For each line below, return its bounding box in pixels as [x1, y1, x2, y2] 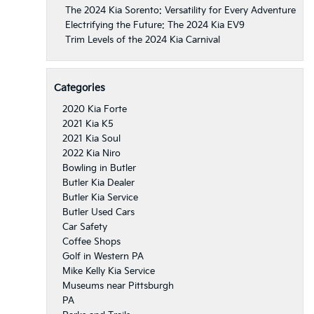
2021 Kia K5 [62, 118, 114, 130]
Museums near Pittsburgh [62, 280, 174, 292]
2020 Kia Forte [62, 103, 127, 115]
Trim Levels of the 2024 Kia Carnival [65, 34, 220, 46]
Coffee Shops [62, 235, 121, 247]
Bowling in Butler [62, 162, 136, 174]
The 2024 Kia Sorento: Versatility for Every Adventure [65, 4, 296, 16]
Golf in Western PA [62, 250, 144, 262]
